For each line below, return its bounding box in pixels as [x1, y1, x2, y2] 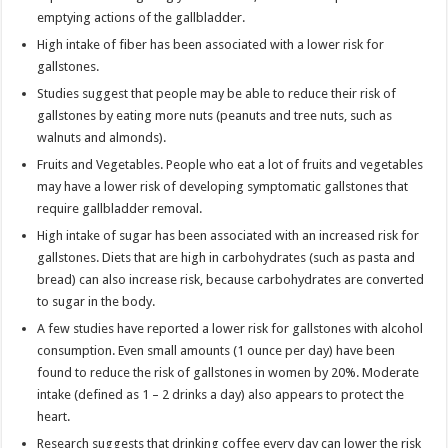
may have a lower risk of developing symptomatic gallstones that [37, 178, 409, 194]
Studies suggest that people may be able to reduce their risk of [37, 85, 397, 101]
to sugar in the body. [37, 293, 156, 309]
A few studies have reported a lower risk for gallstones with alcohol [37, 320, 424, 336]
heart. [37, 408, 71, 424]
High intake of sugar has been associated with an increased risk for [37, 227, 420, 243]
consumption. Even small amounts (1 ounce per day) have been [37, 342, 396, 358]
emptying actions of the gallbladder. [37, 9, 246, 25]
